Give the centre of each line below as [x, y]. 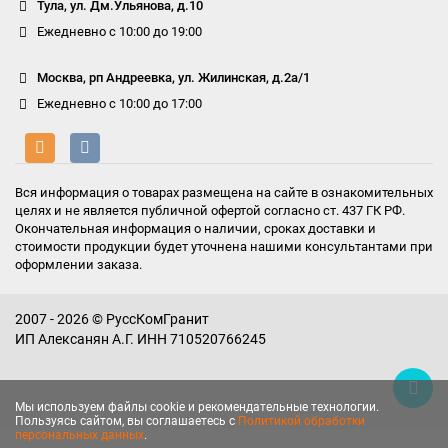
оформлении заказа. [78, 264]
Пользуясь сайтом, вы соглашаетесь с [126, 421]
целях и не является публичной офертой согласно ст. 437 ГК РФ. [210, 210]
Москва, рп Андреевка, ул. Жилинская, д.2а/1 [173, 77]
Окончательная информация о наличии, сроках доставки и [195, 228]
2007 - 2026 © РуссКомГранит [112, 319]
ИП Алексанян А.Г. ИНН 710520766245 [140, 339]
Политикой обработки [301, 421]
